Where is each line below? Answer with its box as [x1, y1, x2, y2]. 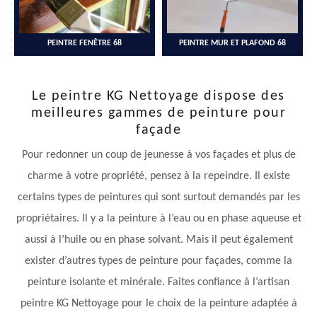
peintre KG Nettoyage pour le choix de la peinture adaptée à [20, 298, 297, 310]
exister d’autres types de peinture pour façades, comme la [25, 255, 292, 267]
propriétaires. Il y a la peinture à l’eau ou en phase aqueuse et [16, 213, 301, 225]
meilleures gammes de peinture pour [31, 106, 286, 121]
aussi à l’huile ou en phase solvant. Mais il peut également [24, 234, 293, 246]
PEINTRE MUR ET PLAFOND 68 [179, 39, 286, 48]
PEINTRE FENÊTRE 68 [47, 39, 122, 48]
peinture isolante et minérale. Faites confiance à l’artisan [28, 277, 289, 289]
